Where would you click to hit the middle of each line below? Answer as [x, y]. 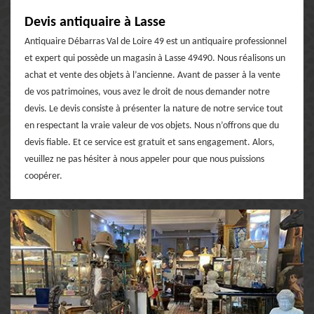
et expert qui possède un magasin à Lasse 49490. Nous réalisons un [155, 58]
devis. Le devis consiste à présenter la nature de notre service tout [154, 109]
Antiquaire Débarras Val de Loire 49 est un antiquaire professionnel [156, 41]
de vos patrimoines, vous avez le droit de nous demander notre [147, 92]
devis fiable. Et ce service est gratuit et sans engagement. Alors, [150, 142]
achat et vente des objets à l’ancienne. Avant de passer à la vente [152, 75]
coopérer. [43, 176]
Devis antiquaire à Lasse [95, 22]
